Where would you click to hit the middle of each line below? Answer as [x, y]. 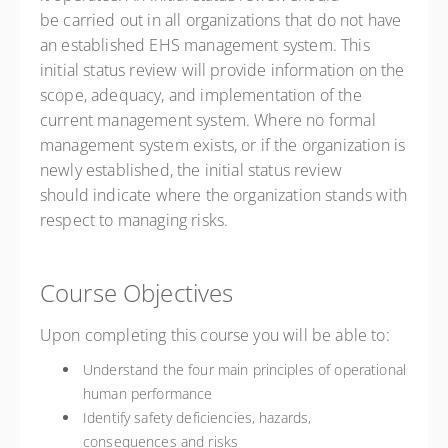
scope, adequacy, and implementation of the [201, 95]
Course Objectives [137, 292]
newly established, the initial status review [191, 170]
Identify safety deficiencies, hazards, [197, 417]
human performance [148, 393]
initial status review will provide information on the [222, 70]
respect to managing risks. [134, 220]
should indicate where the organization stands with [224, 195]
